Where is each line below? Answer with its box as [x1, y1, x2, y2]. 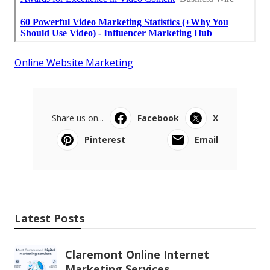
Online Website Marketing [14, 55, 133, 69]
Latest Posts [14, 210, 84, 225]
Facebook [137, 111, 179, 124]
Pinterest [84, 133, 125, 145]
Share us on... [52, 111, 104, 124]
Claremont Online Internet [65, 246, 209, 262]
